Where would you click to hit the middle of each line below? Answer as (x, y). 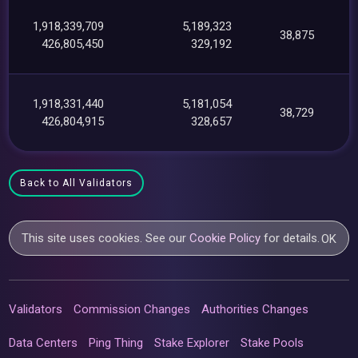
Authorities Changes (255, 309)
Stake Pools (272, 342)
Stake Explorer (192, 342)
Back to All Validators (77, 183)
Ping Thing (116, 342)
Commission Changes (132, 309)
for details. (290, 238)
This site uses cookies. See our (106, 238)
